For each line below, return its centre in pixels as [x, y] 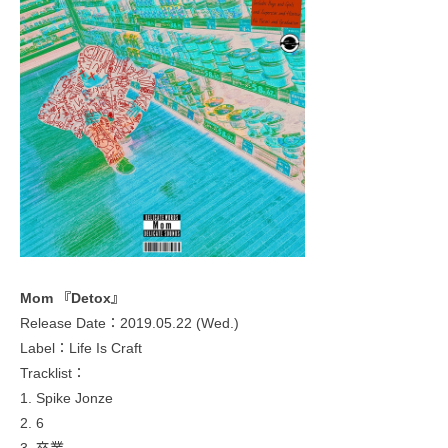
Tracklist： [53, 372]
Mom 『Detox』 [72, 297]
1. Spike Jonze [66, 397]
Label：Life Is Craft [81, 347]
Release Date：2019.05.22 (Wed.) [129, 322]
